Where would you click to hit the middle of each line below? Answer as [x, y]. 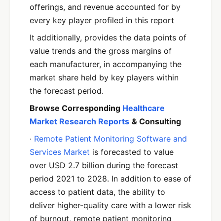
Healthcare [144, 108]
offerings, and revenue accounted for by [105, 7]
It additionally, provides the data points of [108, 37]
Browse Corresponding [76, 108]
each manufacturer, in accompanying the [106, 64]
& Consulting [156, 121]
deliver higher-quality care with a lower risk [110, 205]
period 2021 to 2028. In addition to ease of [110, 178]
